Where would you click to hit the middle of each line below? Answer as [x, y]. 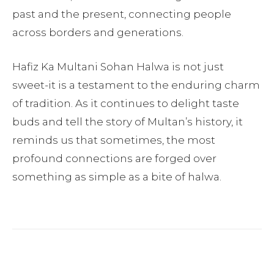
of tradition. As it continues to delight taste [126, 103]
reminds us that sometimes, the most [114, 140]
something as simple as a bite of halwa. [117, 176]
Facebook [58, 259]
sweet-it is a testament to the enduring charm [136, 85]
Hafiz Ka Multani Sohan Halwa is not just [118, 66]
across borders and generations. [98, 32]
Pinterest [213, 259]
